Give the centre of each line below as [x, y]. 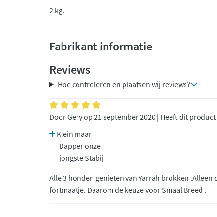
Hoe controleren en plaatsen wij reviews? [124, 84]
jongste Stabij [81, 158]
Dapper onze [80, 146]
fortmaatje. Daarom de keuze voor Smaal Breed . [128, 190]
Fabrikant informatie [101, 46]
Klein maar [73, 134]
